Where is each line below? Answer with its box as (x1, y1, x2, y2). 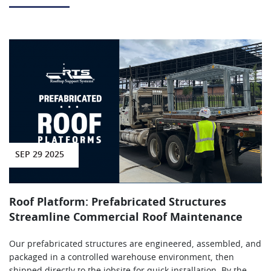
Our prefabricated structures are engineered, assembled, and (9, 240, 261, 249)
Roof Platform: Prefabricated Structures (9, 197, 226, 208)
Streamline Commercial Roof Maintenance (9, 212, 243, 223)
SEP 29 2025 (15, 150, 64, 159)
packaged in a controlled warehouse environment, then (9, 253, 234, 262)
